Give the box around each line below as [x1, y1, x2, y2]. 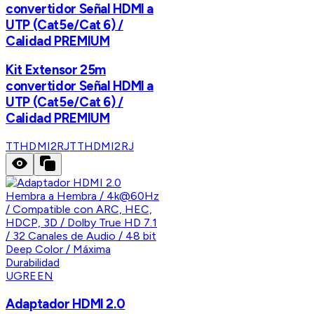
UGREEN [6, 269, 53, 283]
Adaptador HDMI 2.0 [6, 295, 125, 312]
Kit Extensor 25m [6, 62, 107, 78]
